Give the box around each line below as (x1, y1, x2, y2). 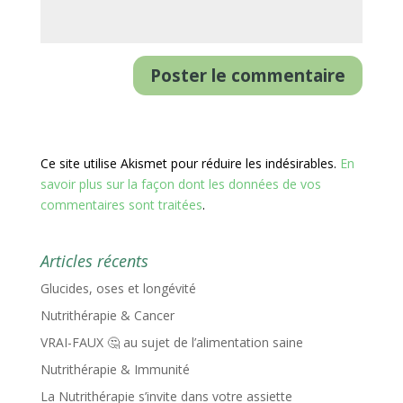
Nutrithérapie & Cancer (40, 306, 175, 324)
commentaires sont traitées (40, 195, 202, 213)
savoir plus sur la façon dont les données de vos (40, 175, 321, 193)
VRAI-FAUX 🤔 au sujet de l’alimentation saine (40, 333, 303, 351)
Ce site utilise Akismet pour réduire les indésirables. (40, 154, 340, 172)
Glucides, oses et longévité (40, 279, 196, 297)
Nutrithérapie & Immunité (40, 360, 190, 378)
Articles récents (40, 249, 148, 272)
